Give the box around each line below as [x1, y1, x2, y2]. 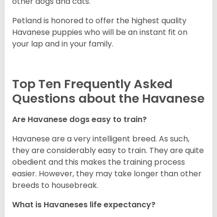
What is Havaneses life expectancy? [12, 199, 155, 211]
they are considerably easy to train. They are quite [12, 145, 204, 156]
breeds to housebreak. [12, 180, 98, 191]
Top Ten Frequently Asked [12, 76, 172, 93]
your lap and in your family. [12, 38, 113, 50]
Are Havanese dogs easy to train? [12, 114, 147, 125]
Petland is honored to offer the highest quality [12, 15, 186, 27]
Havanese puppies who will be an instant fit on [12, 27, 187, 38]
